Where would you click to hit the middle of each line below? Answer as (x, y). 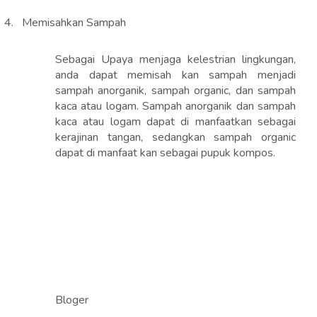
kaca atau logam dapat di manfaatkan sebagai (175, 122)
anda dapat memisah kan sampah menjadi (175, 75)
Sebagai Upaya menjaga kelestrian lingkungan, (175, 60)
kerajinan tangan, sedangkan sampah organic (175, 138)
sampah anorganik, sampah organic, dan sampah (175, 91)
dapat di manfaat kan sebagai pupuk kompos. (165, 153)
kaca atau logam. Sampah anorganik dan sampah (175, 106)
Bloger (72, 300)
